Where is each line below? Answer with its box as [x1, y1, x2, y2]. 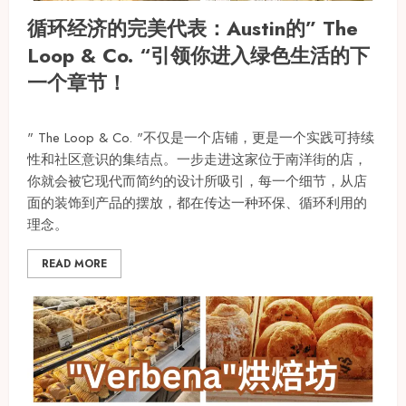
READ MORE [42, 255, 107, 272]
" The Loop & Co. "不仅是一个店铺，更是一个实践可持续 [27, 127, 374, 148]
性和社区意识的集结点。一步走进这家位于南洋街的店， [27, 149, 367, 169]
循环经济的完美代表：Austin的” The [27, 13, 358, 43]
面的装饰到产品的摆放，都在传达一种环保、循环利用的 [27, 192, 367, 213]
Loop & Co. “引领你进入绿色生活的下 [27, 40, 370, 70]
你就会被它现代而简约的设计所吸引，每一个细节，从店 [27, 170, 367, 191]
